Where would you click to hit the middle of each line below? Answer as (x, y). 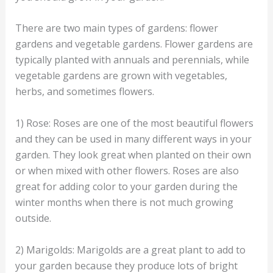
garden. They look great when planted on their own (133, 155)
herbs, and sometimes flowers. (84, 92)
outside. (33, 218)
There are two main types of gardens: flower (116, 28)
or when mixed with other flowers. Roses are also (127, 171)
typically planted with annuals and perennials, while (132, 60)
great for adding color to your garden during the (126, 187)
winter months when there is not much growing (124, 203)
